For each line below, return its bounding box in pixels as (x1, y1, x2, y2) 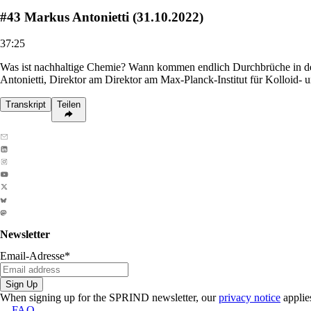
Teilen (57, 99, 81, 110)
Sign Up (6, 278, 37, 289)
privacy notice (219, 291, 280, 303)
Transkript (6, 99, 46, 110)
